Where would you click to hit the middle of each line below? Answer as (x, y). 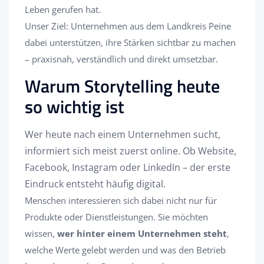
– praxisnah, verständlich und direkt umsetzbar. (121, 59)
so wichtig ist (75, 106)
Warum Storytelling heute (122, 86)
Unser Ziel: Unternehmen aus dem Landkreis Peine (128, 26)
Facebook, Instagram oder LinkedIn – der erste (128, 167)
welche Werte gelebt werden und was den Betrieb (125, 250)
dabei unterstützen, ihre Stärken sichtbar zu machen (130, 42)
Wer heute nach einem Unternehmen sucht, (123, 134)
